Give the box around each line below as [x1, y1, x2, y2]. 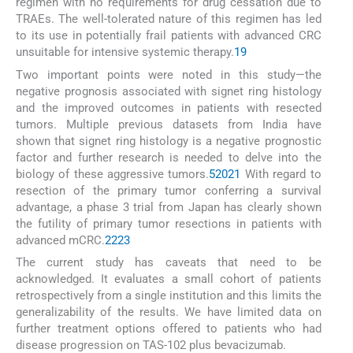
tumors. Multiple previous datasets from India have [16, 117, 321, 132]
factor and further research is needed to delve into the [16, 150, 321, 165]
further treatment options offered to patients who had [16, 321, 321, 336]
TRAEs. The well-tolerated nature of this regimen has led [16, 12, 321, 27]
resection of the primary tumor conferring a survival [16, 183, 321, 198]
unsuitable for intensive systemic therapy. [16, 45, 234, 60]
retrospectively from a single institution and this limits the [16, 288, 321, 303]
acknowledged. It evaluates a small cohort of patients [16, 271, 321, 286]
